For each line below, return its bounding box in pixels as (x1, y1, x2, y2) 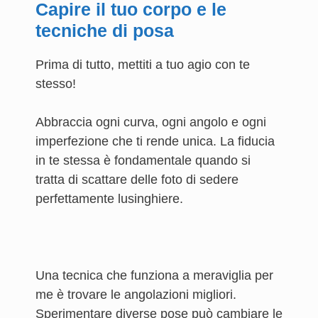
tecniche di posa (35, 21, 174, 40)
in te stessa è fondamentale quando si (35, 153, 251, 168)
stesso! (35, 77, 76, 91)
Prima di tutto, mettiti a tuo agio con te (35, 57, 250, 72)
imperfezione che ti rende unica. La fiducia (35, 134, 275, 148)
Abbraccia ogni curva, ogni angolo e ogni (35, 115, 266, 129)
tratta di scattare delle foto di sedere (35, 172, 238, 187)
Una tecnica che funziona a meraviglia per (35, 268, 273, 283)
